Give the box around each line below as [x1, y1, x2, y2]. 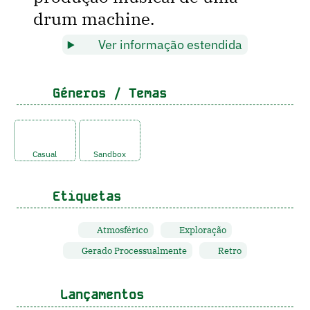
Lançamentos [44, 286, 144, 303]
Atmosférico [95, 224, 149, 236]
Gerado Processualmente [80, 244, 188, 257]
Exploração [176, 224, 226, 236]
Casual [33, 148, 57, 159]
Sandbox [93, 148, 126, 159]
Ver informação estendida [95, 36, 243, 53]
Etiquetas [44, 188, 121, 204]
